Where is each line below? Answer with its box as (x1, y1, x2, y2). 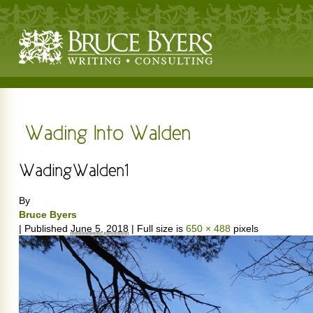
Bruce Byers (19, 209, 77, 220)
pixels (231, 223, 259, 234)
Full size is (134, 223, 186, 234)
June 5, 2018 (71, 223, 129, 234)
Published (24, 223, 68, 234)
